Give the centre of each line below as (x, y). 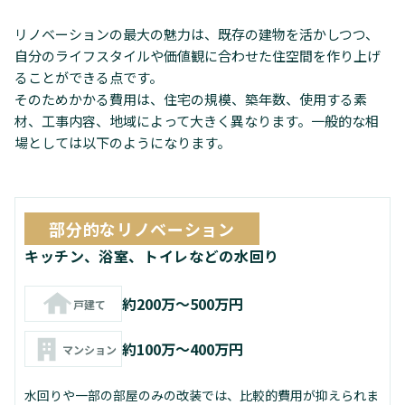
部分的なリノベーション (142, 229)
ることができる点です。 (89, 77)
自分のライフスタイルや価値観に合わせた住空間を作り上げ (198, 56)
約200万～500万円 (183, 303)
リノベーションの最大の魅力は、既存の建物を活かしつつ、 (197, 34)
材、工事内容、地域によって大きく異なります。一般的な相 (197, 121)
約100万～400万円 (183, 348)
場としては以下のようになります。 (122, 142)
